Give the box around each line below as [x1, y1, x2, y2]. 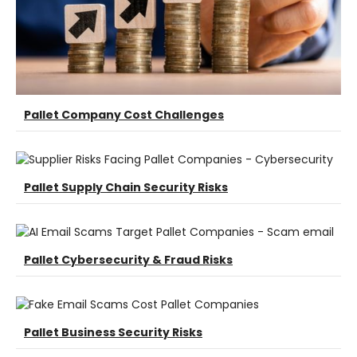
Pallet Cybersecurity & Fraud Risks [24, 251, 233, 268]
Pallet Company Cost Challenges [24, 106, 224, 123]
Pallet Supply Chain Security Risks [24, 178, 228, 195]
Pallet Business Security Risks [24, 324, 202, 340]
